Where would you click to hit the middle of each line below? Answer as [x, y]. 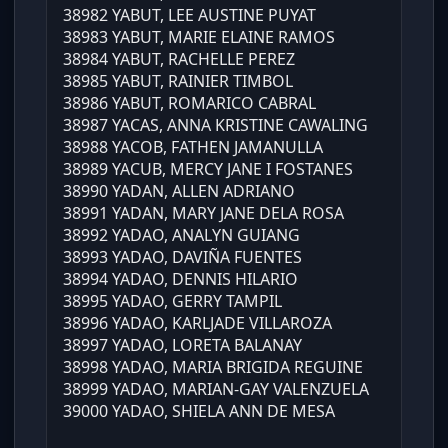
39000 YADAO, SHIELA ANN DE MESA [199, 411]
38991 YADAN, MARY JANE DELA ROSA [203, 213]
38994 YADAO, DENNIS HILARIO [180, 279]
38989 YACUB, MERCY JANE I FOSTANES [208, 169]
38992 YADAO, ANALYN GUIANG [181, 235]
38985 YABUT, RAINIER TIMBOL [178, 81]
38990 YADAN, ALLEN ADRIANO [179, 191]
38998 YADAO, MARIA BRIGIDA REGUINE [213, 367]
